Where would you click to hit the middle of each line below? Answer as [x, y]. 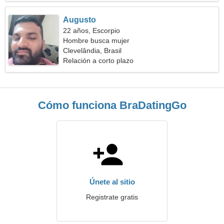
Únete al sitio [112, 182]
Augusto [80, 20]
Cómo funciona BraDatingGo [112, 105]
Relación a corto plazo [98, 60]
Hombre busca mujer [96, 40]
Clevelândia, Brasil [92, 50]
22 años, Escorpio [92, 30]
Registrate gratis [112, 197]
